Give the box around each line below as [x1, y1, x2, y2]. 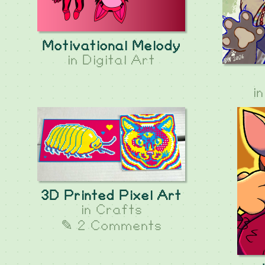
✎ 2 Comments [60, 219, 161, 233]
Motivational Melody [41, 40, 180, 53]
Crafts [95, 203, 142, 217]
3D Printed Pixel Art [41, 189, 182, 203]
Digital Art [82, 54, 156, 67]
